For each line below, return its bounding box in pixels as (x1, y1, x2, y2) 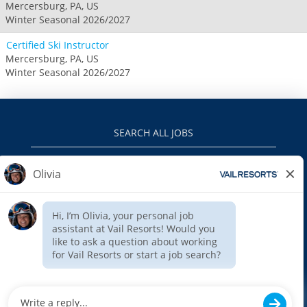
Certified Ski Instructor (6, 38, 109, 51)
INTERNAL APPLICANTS (101, 238, 206, 251)
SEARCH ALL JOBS (114, 125, 193, 139)
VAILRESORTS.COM (110, 153, 197, 167)
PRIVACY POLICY (117, 182, 190, 195)
